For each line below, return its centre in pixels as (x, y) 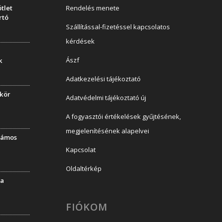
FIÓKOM (86, 207)
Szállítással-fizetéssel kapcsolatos (118, 27)
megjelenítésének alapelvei (107, 131)
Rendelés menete (92, 8)
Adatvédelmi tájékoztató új (106, 98)
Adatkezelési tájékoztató (103, 79)
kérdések (80, 41)
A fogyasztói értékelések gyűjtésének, (123, 117)
